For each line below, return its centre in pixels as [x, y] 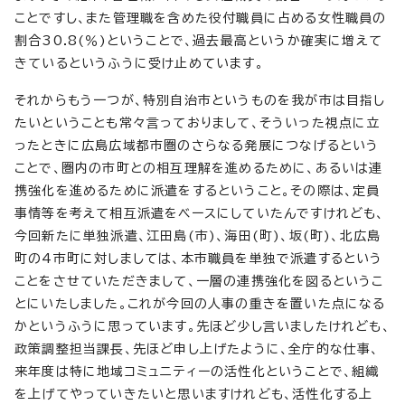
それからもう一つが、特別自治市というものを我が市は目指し [200, 100]
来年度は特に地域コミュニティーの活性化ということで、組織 [197, 371]
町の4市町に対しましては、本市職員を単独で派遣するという [199, 258]
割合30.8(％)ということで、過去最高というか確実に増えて [199, 40]
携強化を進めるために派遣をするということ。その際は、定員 [198, 190]
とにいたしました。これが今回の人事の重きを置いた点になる [200, 303]
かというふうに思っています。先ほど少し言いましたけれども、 [202, 326]
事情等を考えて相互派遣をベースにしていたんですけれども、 [200, 213]
